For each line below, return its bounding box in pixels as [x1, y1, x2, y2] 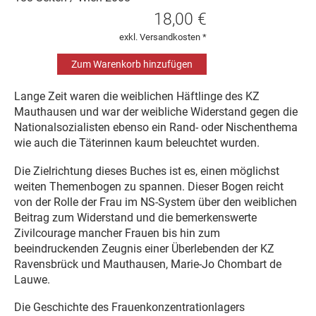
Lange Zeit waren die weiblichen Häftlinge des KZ [14, 90, 260, 104]
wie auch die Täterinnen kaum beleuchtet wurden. [14, 136, 260, 150]
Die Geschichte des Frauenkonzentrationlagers [14, 300, 245, 315]
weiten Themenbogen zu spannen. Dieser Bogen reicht [14, 179, 284, 193]
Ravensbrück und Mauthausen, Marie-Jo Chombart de [14, 257, 281, 271]
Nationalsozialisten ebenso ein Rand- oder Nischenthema [14, 121, 298, 135]
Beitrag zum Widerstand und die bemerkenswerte [14, 210, 257, 224]
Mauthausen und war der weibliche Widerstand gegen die [14, 105, 298, 119]
